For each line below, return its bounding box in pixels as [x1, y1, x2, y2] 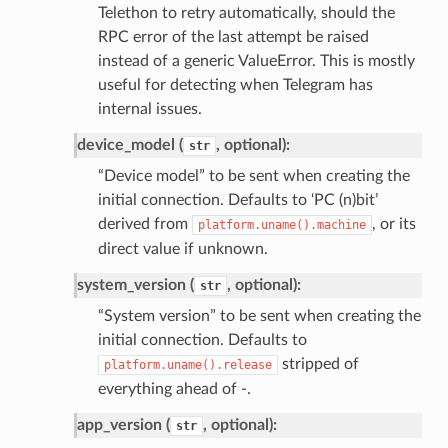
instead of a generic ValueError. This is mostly [97, 52, 415, 69]
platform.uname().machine [197, 217, 366, 232]
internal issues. [97, 100, 202, 117]
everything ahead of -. [97, 380, 251, 397]
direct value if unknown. [97, 240, 268, 257]
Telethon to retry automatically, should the [97, 4, 395, 21]
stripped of [277, 355, 359, 372]
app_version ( [76, 416, 170, 433]
